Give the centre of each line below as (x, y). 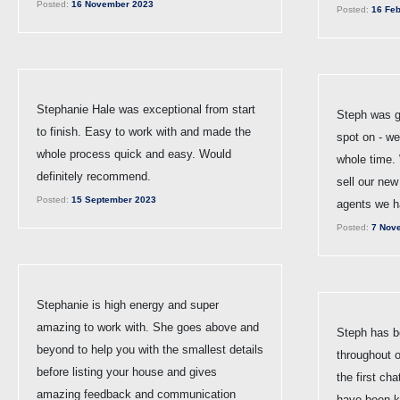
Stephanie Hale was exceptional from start (146, 109)
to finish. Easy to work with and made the (144, 131)
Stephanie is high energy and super (128, 304)
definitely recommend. (94, 176)
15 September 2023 (112, 199)
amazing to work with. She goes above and (148, 327)
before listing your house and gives (127, 371)
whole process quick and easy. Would (134, 154)
